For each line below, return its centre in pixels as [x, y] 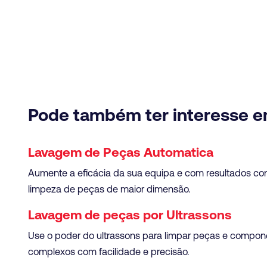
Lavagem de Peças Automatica [121, 152]
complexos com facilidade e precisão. [108, 251]
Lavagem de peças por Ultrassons [130, 215]
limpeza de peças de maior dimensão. [109, 189]
